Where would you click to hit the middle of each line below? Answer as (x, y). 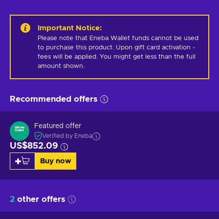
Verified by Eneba (67, 136)
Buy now (56, 161)
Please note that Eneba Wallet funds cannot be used (118, 38)
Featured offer (58, 126)
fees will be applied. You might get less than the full (117, 57)
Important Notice (69, 28)
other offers (40, 199)
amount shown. (61, 66)
